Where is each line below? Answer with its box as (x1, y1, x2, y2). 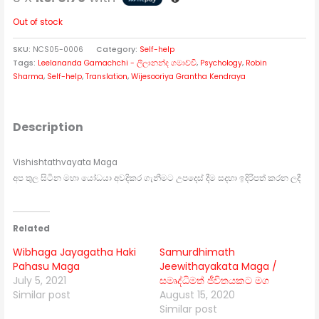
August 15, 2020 (159, 287, 235, 302)
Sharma (13, 70, 44, 82)
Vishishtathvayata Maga (13, 156, 118, 168)
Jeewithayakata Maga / (159, 258, 277, 273)
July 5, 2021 (13, 273, 67, 288)
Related (13, 221, 51, 234)
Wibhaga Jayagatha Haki (13, 244, 137, 259)
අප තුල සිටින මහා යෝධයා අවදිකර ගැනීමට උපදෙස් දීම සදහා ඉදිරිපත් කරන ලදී (13, 172, 301, 184)
